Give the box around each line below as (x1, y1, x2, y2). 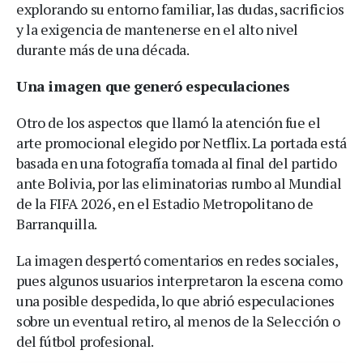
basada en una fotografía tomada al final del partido (16, 152, 337, 173)
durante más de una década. (16, 39, 190, 59)
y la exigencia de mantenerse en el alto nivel (16, 19, 299, 39)
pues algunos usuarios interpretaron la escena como (16, 270, 344, 290)
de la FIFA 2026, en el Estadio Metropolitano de (16, 193, 314, 213)
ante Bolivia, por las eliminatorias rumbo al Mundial (16, 173, 342, 193)
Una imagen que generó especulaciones (16, 75, 290, 96)
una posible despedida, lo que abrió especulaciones (16, 290, 335, 310)
